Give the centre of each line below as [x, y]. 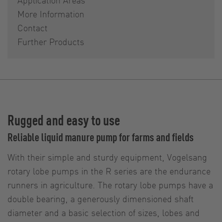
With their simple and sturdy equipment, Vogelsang [107, 157]
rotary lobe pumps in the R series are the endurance [109, 171]
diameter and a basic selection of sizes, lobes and [104, 213]
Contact [32, 28]
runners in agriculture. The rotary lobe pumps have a [110, 185]
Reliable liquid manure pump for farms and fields [101, 137]
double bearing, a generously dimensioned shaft [101, 199]
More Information [51, 14]
